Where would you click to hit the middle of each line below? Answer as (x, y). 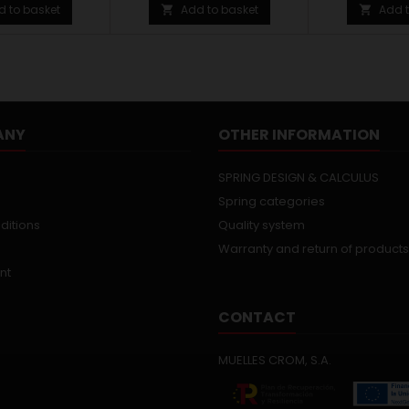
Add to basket (219, 10)
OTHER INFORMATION (299, 135)
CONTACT (257, 317)
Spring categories (272, 201)
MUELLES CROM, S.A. (275, 360)
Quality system (262, 225)
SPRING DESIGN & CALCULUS (299, 178)
